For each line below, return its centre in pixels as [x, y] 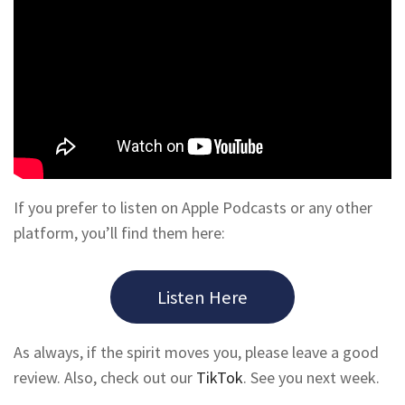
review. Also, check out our [105, 378]
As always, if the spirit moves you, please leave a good [196, 353]
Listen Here [202, 297]
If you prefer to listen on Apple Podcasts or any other [193, 208]
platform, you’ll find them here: [119, 233]
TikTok [220, 378]
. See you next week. [311, 378]
